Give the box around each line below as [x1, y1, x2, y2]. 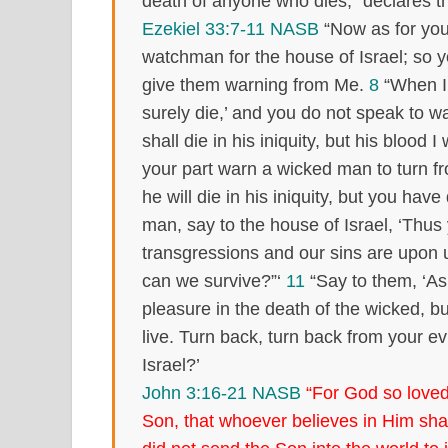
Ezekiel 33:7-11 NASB [142, 18, 319, 39]
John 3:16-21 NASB [142, 382, 301, 403]
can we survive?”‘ [142, 270, 286, 291]
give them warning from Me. [142, 74, 369, 95]
